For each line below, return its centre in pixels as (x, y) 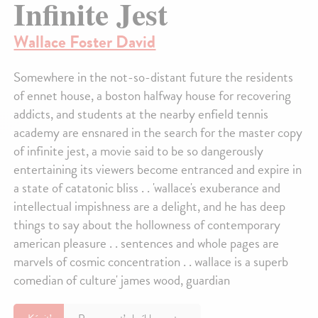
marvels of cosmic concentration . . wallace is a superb (151, 262)
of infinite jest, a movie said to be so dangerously (139, 151)
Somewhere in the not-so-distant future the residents (154, 77)
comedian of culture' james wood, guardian (122, 280)
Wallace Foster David (85, 42)
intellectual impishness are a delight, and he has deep (150, 207)
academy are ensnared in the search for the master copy (158, 133)
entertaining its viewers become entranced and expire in (158, 170)
